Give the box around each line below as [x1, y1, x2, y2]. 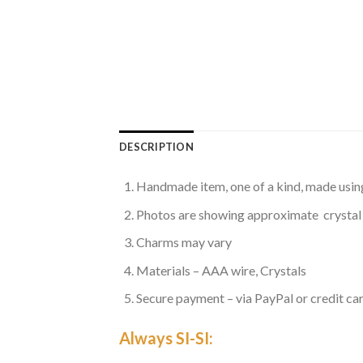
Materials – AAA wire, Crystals [135, 262, 306, 278]
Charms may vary [135, 234, 232, 250]
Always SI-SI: [119, 328, 213, 348]
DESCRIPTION [119, 140, 194, 154]
